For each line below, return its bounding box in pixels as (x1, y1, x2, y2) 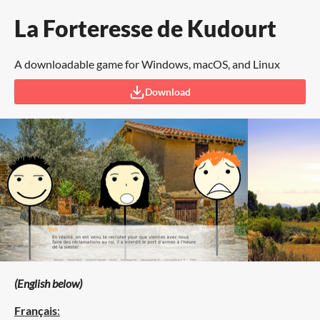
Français (14, 304, 57, 317)
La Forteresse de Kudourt (14, 14, 276, 42)
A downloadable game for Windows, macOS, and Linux (14, 57, 280, 71)
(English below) (14, 276, 82, 290)
